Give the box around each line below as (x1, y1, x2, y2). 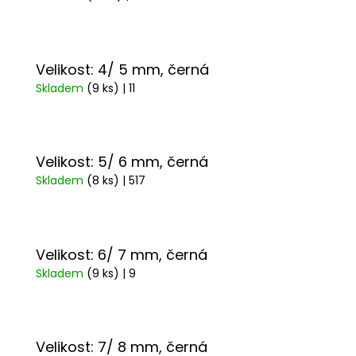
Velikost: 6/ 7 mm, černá (36, 244, 207, 265)
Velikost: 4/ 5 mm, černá (36, 59, 209, 79)
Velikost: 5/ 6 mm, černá (36, 152, 208, 172)
